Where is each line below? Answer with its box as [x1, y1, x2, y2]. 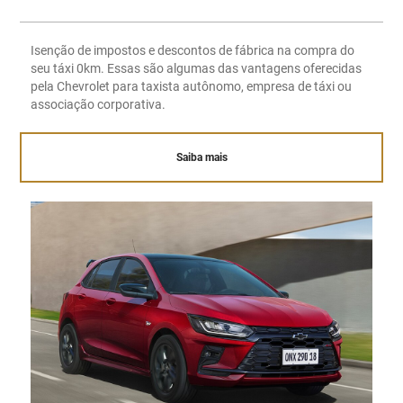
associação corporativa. [30, 96, 166, 112]
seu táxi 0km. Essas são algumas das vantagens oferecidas [30, 60, 362, 76]
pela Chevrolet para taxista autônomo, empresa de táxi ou [30, 78, 352, 94]
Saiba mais [175, 150, 228, 164]
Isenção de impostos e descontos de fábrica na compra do [30, 42, 354, 58]
